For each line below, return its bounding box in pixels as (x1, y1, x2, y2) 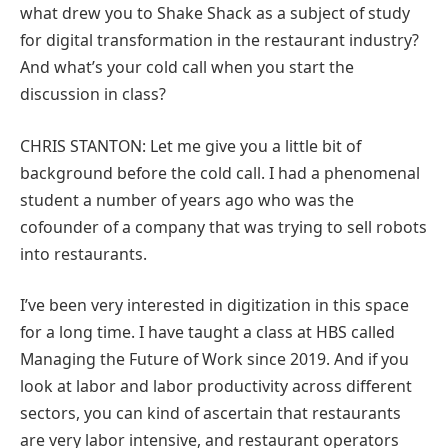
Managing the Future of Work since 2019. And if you (20, 348, 409, 371)
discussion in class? (20, 83, 166, 106)
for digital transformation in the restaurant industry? (20, 29, 419, 52)
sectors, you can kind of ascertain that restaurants (20, 402, 401, 425)
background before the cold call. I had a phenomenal (20, 161, 420, 184)
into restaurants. (20, 242, 147, 265)
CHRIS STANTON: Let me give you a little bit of (20, 134, 361, 157)
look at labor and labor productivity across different (20, 375, 412, 398)
